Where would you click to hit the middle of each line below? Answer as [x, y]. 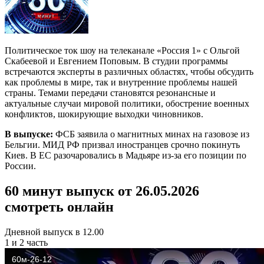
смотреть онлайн [59, 207]
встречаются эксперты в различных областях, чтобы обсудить [129, 71]
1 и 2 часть [26, 242]
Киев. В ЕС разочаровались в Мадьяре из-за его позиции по [126, 155]
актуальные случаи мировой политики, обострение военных [127, 103]
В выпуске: [29, 134]
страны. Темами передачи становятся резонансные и [110, 93]
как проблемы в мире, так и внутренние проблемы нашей [121, 82]
